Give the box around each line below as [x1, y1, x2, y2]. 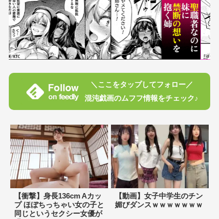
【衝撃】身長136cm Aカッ [14, 192, 102, 200]
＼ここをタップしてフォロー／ [90, 80, 193, 88]
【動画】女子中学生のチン [114, 192, 203, 200]
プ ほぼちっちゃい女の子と [14, 200, 104, 209]
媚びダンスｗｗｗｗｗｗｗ [114, 200, 203, 209]
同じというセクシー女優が [14, 209, 102, 218]
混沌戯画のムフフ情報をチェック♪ [85, 93, 198, 102]
